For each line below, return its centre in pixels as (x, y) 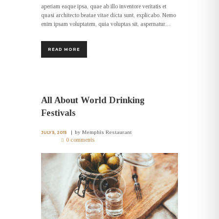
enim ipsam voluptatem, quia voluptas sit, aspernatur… (106, 24)
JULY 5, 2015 (54, 132)
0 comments (80, 140)
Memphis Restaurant (107, 132)
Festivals (58, 113)
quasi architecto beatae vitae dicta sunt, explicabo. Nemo (109, 15)
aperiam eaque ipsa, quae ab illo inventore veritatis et (104, 6)
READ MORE (64, 50)
